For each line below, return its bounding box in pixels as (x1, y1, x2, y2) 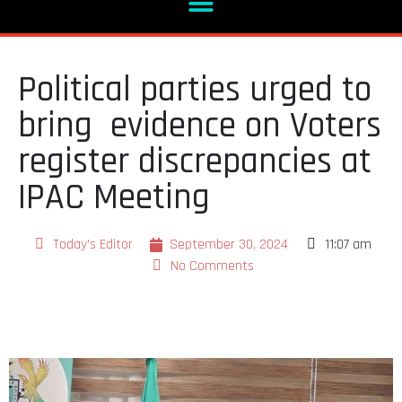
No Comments (170, 256, 254, 275)
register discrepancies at (18, 138, 371, 185)
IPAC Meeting (18, 174, 219, 221)
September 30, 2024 (170, 234, 288, 254)
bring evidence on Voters (18, 102, 381, 149)
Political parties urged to (18, 66, 371, 113)
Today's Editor (53, 234, 133, 254)
